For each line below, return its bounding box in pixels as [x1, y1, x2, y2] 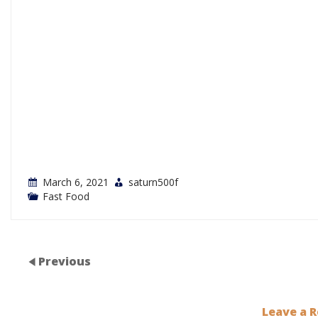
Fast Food [43, 190, 90, 204]
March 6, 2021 [43, 175, 109, 190]
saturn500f [128, 175, 179, 190]
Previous [38, 253, 92, 270]
